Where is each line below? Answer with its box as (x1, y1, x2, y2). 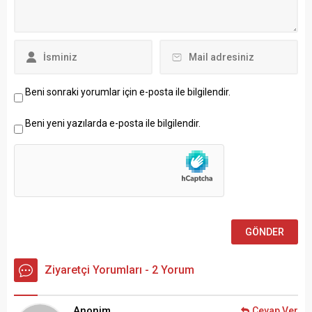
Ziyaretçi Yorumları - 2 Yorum (45, 263, 194, 276)
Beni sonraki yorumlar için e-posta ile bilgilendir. (25, 86, 231, 97)
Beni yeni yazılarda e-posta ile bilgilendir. (25, 118, 201, 129)
